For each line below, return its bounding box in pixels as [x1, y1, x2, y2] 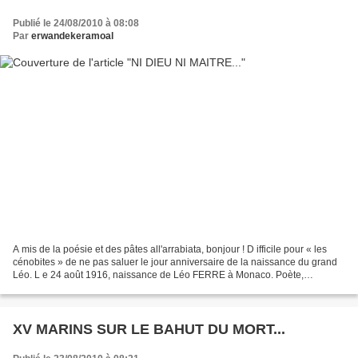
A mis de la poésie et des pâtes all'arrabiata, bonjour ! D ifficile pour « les [13, 244, 327, 256]
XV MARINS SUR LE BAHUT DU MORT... [13, 321, 285, 338]
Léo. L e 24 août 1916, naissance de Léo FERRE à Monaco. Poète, [13, 269, 304, 281]
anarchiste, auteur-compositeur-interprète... [13, 282, 200, 294]
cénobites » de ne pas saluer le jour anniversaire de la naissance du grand [13, 257, 337, 268]
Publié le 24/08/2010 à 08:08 [13, 17, 139, 29]
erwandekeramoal [31, 30, 113, 42]
